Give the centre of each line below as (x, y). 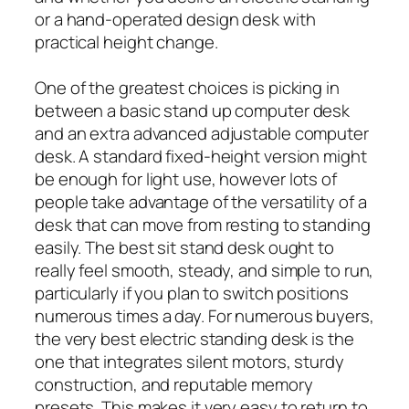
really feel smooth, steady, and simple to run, (204, 270)
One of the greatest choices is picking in (187, 87)
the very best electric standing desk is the (194, 338)
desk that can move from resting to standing (203, 224)
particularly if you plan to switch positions (192, 293)
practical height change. (126, 42)
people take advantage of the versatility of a (201, 201)
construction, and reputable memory (174, 384)
